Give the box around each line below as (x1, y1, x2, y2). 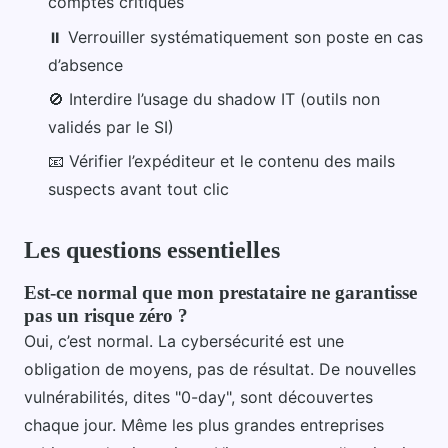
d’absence (48, 54, 123, 75)
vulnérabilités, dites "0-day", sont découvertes (24, 387, 373, 408)
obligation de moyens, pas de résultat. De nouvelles (24, 359, 416, 380)
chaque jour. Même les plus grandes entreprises (24, 415, 384, 436)
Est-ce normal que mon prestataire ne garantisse (24, 282, 417, 304)
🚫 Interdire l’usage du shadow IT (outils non (48, 89, 380, 110)
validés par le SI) (48, 117, 174, 138)
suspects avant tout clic (48, 179, 229, 200)
